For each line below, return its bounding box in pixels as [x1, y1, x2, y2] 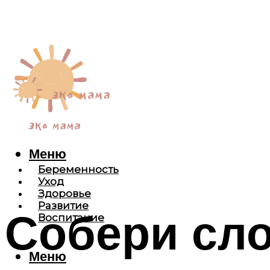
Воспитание [38, 212, 104, 224]
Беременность [38, 163, 119, 176]
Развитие [38, 199, 89, 212]
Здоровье [38, 187, 91, 200]
